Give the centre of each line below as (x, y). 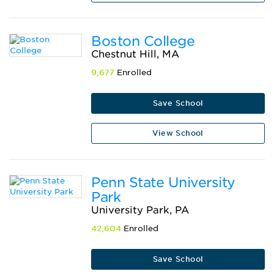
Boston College (143, 41)
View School (178, 133)
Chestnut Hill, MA (135, 54)
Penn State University (163, 182)
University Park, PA (140, 210)
